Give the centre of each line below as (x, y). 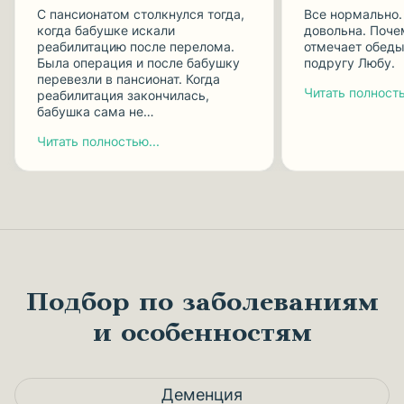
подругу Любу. (349, 63)
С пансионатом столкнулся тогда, (141, 14)
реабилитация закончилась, (123, 95)
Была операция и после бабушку (138, 63)
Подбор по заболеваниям (202, 303)
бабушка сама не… (96, 111)
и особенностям (202, 333)
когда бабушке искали (106, 30)
